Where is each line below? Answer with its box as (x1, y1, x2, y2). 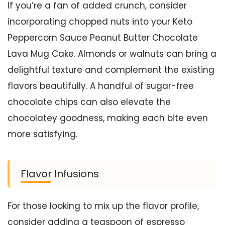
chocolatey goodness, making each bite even (8, 111, 208, 124)
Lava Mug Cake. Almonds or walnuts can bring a (8, 47, 216, 60)
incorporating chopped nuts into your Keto (8, 15, 192, 28)
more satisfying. (8, 128, 77, 140)
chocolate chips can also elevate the (8, 95, 171, 108)
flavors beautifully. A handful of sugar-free (8, 79, 194, 92)
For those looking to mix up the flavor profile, (8, 199, 199, 212)
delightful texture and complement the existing (8, 63, 214, 76)
